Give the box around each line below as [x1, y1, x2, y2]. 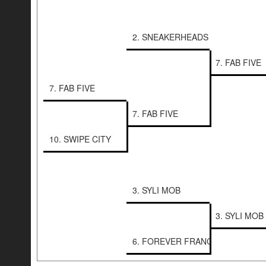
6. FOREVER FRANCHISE [132, 235, 232, 248]
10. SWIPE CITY [49, 133, 111, 145]
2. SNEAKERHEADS [132, 31, 208, 43]
